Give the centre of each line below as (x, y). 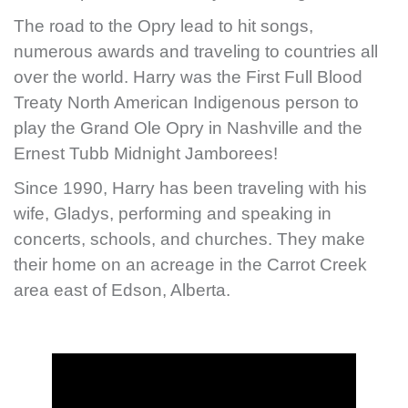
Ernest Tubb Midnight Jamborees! (146, 154)
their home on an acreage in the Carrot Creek (190, 265)
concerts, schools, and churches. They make (189, 240)
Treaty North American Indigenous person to (186, 103)
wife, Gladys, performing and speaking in (173, 214)
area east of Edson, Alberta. (122, 291)
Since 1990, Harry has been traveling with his (190, 189)
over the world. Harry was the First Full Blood (188, 77)
